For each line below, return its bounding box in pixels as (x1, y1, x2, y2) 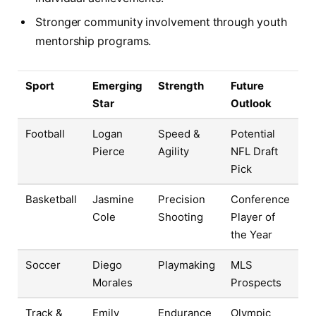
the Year (231, 228, 272, 242)
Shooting (158, 210, 203, 224)
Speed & (158, 127, 200, 141)
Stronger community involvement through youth (35, 15, 287, 29)
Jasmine (92, 193, 134, 207)
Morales (92, 276, 133, 290)
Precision (158, 193, 205, 207)
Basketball (25, 193, 77, 207)
